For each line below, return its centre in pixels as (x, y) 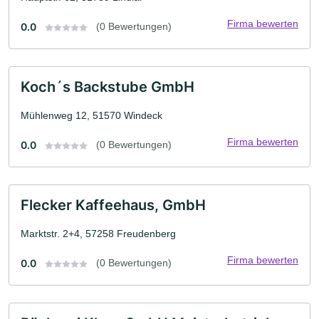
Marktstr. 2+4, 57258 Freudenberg (98, 234)
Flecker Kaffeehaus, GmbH (113, 205)
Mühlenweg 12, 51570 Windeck (91, 115)
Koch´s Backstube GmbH (108, 87)
